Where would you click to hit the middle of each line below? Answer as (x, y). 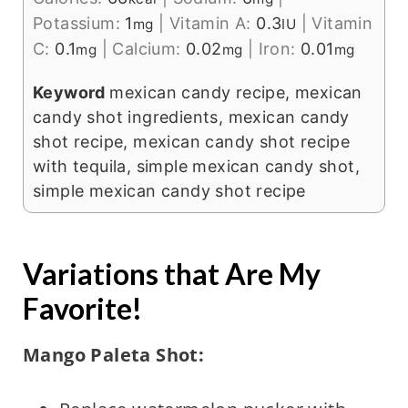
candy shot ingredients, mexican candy (191, 117)
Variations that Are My (171, 274)
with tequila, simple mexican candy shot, (196, 167)
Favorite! (82, 309)
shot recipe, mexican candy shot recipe (191, 142)
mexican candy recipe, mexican (236, 93)
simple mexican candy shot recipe (169, 191)
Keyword (71, 93)
